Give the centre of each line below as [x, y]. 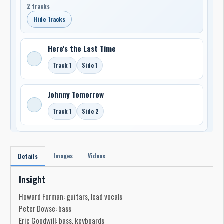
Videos [97, 155]
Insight [32, 179]
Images [63, 155]
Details [28, 156]
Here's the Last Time [82, 48]
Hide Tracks [50, 19]
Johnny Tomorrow [76, 94]
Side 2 [91, 111]
